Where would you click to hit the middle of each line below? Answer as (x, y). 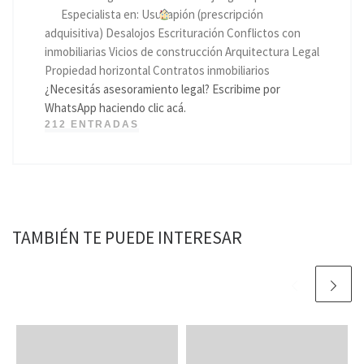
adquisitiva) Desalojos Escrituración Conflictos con (172, 33)
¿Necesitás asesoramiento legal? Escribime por (162, 89)
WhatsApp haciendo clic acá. (115, 108)
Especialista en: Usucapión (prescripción (160, 15)
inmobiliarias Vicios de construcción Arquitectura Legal (182, 52)
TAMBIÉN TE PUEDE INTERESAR (127, 237)
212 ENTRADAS (91, 125)
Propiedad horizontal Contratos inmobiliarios (157, 71)
